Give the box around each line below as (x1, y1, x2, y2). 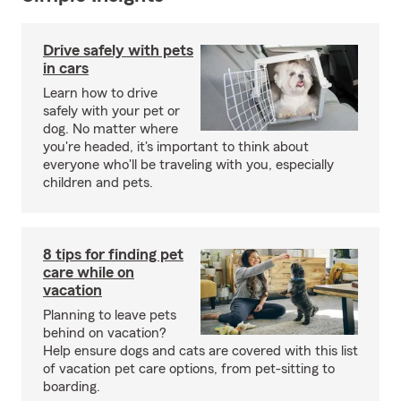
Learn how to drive (43, 86, 158, 101)
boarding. (43, 380, 100, 395)
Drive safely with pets (43, 42, 193, 59)
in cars (43, 60, 89, 77)
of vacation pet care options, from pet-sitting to (43, 362, 335, 377)
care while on (43, 264, 134, 281)
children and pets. (43, 175, 153, 191)
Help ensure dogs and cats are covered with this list (43, 344, 358, 359)
